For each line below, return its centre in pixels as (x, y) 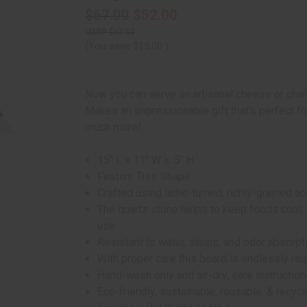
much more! (113, 127)
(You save (108, 46)
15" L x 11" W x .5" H (146, 160)
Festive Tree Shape (144, 176)
